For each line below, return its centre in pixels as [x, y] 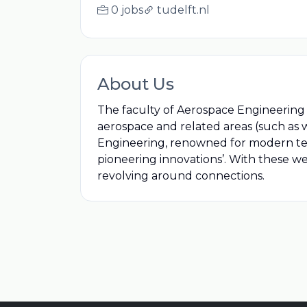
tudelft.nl [183, 10]
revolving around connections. [181, 176]
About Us [136, 84]
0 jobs [127, 10]
